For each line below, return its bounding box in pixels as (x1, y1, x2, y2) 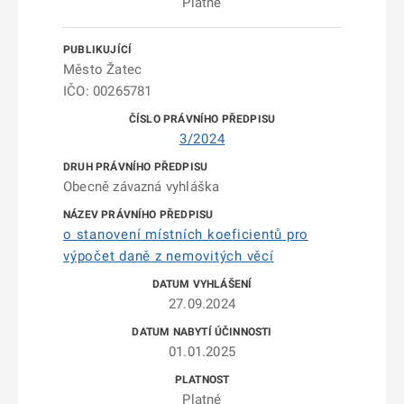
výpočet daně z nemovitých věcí (63, 248, 274, 264)
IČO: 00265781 (63, 83, 152, 99)
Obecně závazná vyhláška (63, 179, 220, 195)
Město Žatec (63, 61, 142, 78)
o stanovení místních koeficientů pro (63, 226, 308, 243)
